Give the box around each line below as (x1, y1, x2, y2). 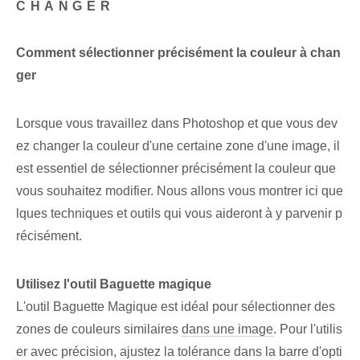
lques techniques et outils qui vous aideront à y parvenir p (16, 207, 342, 221)
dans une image (182, 322, 273, 337)
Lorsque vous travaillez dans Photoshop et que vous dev (16, 117, 337, 131)
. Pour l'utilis (273, 322, 342, 337)
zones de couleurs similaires (16, 322, 182, 337)
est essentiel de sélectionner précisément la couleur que (16, 162, 336, 176)
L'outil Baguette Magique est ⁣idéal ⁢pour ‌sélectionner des (16, 300, 335, 314)
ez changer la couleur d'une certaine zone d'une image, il (16, 139, 340, 153)
